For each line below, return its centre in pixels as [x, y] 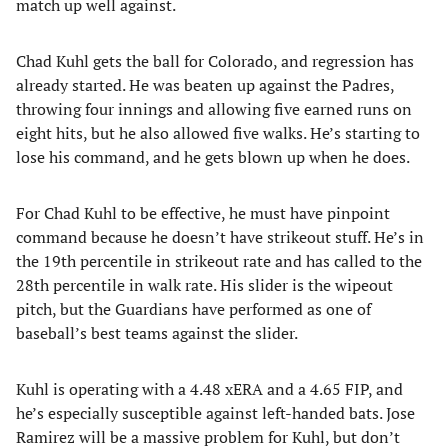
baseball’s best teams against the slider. [157, 333]
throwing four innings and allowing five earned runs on [214, 109]
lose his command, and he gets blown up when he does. [213, 157]
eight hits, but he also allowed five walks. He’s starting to [218, 133]
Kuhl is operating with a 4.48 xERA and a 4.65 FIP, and [209, 389]
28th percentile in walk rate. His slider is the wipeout [204, 285]
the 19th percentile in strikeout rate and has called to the [219, 261]
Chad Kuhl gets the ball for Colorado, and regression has [215, 61]
